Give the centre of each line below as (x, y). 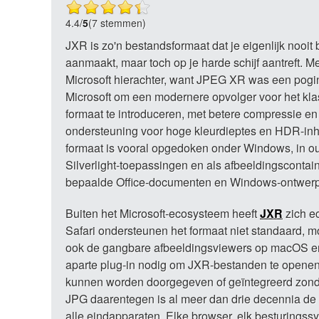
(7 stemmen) (117, 23)
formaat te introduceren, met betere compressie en (192, 114)
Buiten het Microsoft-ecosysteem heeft (163, 213)
